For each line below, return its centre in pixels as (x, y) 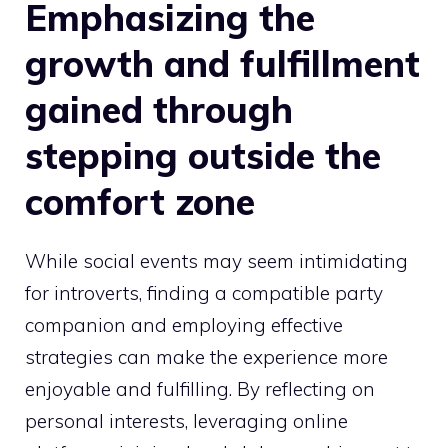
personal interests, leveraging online (186, 420)
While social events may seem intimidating (216, 260)
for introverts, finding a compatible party (204, 292)
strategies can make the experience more (206, 356)
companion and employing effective (184, 324)
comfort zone (140, 201)
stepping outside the (203, 155)
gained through (159, 109)
